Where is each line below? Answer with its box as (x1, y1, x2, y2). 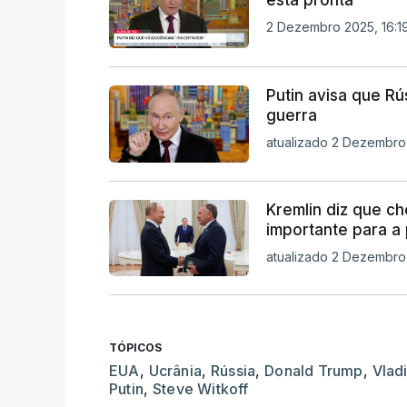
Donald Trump (264, 361, 363, 380)
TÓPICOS (109, 340, 162, 354)
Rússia (211, 361, 256, 380)
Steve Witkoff (153, 379, 249, 398)
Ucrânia (148, 361, 203, 380)
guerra (265, 106, 317, 125)
